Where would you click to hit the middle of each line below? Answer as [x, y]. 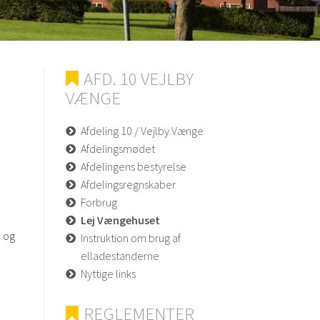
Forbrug [99, 202]
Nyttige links [108, 273]
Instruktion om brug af [131, 237]
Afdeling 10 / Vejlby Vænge [142, 130]
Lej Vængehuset [120, 220]
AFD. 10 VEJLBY [139, 78]
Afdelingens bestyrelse [134, 166]
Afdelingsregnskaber [128, 184]
